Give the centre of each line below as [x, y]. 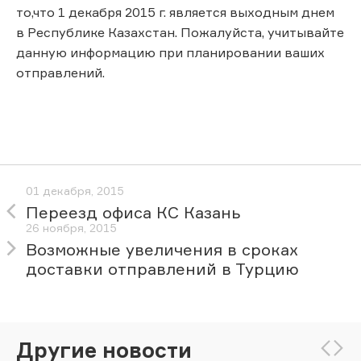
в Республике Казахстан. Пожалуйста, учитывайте [180, 32]
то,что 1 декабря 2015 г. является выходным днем [175, 12]
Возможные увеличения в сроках [162, 250]
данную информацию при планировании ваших [170, 52]
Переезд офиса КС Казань [133, 213]
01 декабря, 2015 [75, 191]
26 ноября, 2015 [71, 228]
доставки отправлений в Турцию [162, 269]
